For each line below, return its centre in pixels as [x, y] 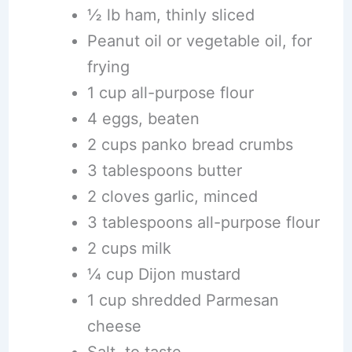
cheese [114, 326]
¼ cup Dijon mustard [163, 274]
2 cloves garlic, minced [172, 196]
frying [108, 67]
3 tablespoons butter [164, 170]
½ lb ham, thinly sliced [170, 15]
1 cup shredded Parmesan [183, 300]
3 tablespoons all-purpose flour [203, 222]
